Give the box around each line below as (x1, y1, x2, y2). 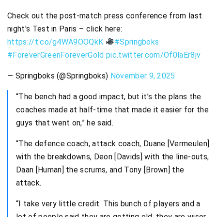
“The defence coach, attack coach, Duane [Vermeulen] (16, 139, 210, 148)
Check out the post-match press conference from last (7, 11, 202, 20)
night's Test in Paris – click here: (7, 24, 123, 33)
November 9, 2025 (110, 71, 175, 80)
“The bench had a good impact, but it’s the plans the (16, 92, 201, 101)
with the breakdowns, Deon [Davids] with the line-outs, (16, 152, 209, 161)
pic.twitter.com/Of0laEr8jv (106, 50, 201, 60)
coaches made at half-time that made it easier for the (16, 105, 209, 114)
